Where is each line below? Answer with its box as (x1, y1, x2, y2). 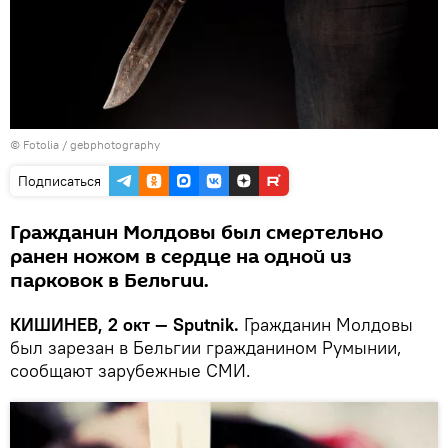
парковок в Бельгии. (10, 266, 209, 295)
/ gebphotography (59, 136, 160, 152)
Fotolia (23, 136, 59, 152)
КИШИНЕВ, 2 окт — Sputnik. (10, 312, 239, 336)
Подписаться (18, 171, 101, 190)
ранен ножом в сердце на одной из (10, 242, 351, 271)
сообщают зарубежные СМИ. (10, 358, 251, 382)
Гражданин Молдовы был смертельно (10, 218, 383, 247)
